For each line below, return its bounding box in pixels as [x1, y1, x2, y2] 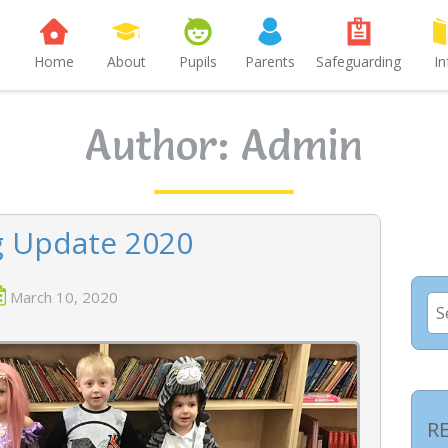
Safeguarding [316, 52, 401, 71]
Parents [245, 52, 295, 71]
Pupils [179, 52, 217, 71]
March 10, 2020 [10, 287, 119, 307]
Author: [85, 119, 241, 171]
